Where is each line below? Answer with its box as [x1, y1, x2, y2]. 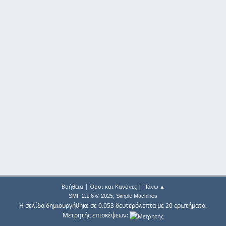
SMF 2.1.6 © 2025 [69, 193, 113, 199]
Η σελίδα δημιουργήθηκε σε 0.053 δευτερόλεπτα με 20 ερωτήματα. [19, 201, 207, 210]
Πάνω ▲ [143, 183, 165, 191]
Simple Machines [116, 193, 157, 199]
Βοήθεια [61, 183, 83, 191]
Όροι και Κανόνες [89, 183, 137, 191]
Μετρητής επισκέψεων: [63, 211, 130, 220]
